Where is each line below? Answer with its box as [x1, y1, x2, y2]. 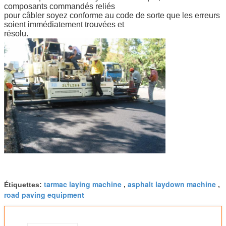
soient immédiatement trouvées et [4, 20, 124, 29]
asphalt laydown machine [128, 179, 216, 190]
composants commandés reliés [4, 2, 115, 11]
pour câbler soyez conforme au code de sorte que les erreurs [4, 11, 220, 20]
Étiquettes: [4, 181, 44, 189]
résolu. [4, 29, 28, 38]
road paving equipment [4, 190, 84, 200]
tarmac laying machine [44, 179, 122, 190]
